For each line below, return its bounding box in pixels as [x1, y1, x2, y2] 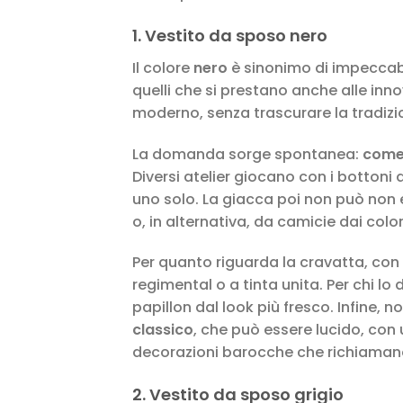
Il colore [132, 57, 193, 78]
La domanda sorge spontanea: [132, 143, 359, 165]
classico [132, 319, 193, 341]
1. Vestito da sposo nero [132, 23, 327, 47]
